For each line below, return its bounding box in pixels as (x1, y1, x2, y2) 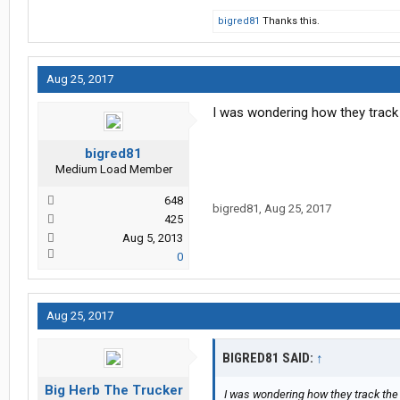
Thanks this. (260, 15, 320, 28)
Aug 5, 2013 (122, 231, 183, 246)
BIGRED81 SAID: (222, 350, 316, 367)
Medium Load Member (54, 162, 172, 177)
